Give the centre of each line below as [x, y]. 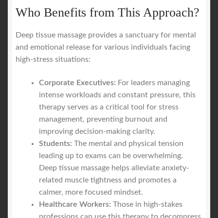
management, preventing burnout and [103, 119]
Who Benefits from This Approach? [108, 13]
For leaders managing [153, 82]
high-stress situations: [53, 60]
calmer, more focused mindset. [91, 192]
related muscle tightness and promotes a [108, 180]
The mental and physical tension [128, 143]
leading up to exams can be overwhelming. [111, 155]
